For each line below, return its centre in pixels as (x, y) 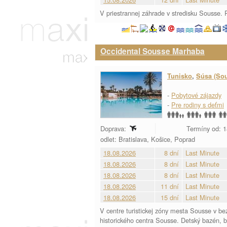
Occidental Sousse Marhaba (153, 51)
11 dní (170, 186)
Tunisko (180, 76)
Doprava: (114, 128)
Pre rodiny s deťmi (198, 105)
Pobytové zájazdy (196, 95)
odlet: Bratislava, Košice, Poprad (149, 139)
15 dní (170, 197)
